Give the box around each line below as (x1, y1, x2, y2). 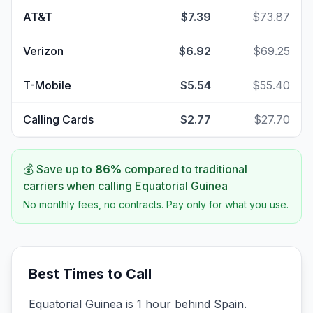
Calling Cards (23, 112, 94, 126)
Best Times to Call (29, 265, 152, 282)
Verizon (23, 44, 64, 58)
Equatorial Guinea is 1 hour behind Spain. (29, 297, 247, 311)
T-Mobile (23, 78, 71, 92)
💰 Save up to (23, 162, 95, 176)
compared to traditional (122, 162, 247, 176)
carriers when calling (23, 179, 135, 193)
